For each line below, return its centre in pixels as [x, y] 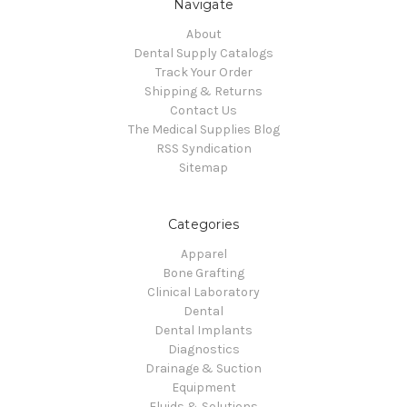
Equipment [203, 387]
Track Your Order [203, 72]
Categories [203, 224]
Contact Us [203, 110]
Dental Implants [203, 330]
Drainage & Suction [203, 368]
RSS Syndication [203, 148]
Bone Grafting [203, 273]
